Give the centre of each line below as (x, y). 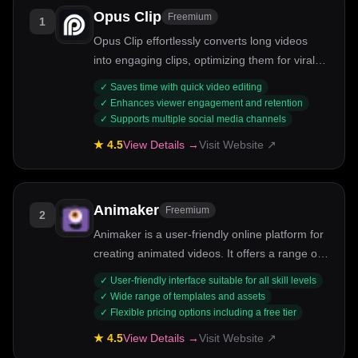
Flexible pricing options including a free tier (203, 312)
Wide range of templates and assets (188, 296)
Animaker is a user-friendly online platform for (209, 234)
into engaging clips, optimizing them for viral (204, 60)
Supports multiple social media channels (198, 119)
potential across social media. (168, 79)
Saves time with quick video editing (186, 87)
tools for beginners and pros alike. (179, 272)
